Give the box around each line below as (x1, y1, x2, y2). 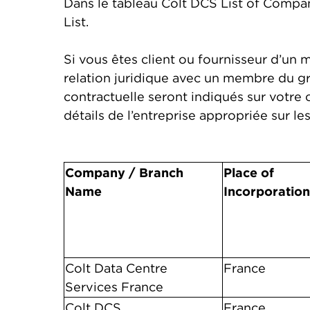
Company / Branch (65, 165, 183, 181)
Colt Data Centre (65, 260, 167, 276)
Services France (65, 279, 163, 295)
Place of (224, 165, 274, 181)
